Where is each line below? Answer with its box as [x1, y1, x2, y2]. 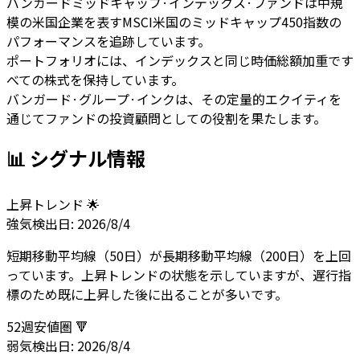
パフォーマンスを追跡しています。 [6, 31, 211, 51]
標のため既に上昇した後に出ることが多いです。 [6, 284, 288, 304]
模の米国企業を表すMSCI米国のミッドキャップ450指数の [6, 11, 342, 31]
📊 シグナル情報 [6, 143, 145, 172]
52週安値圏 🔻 [6, 316, 88, 336]
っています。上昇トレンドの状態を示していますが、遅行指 [6, 264, 351, 284]
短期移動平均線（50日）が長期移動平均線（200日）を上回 [6, 245, 351, 265]
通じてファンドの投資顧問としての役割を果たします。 [6, 108, 326, 128]
